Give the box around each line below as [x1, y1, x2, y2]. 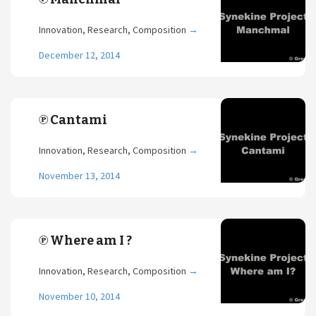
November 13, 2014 [39, 169, 120, 182]
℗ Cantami [39, 112, 107, 128]
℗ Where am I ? [39, 233, 132, 248]
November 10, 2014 [39, 290, 120, 303]
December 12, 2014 [39, 49, 120, 61]
